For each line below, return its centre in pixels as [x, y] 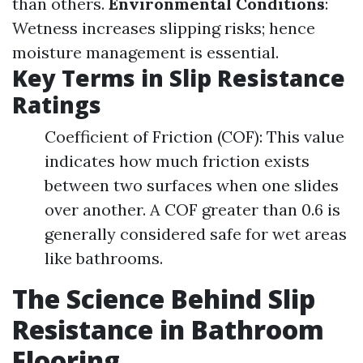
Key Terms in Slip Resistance [179, 78]
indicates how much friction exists [177, 161]
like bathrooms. [104, 258]
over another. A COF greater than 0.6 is [192, 209]
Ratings [57, 105]
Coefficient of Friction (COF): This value [194, 137]
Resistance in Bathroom [168, 329]
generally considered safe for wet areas [196, 234]
